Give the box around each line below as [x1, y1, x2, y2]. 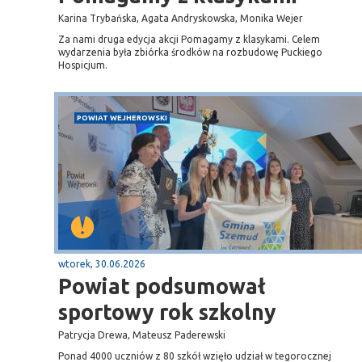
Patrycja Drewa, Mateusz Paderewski [58, 330, 225, 340]
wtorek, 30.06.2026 [58, 259, 145, 269]
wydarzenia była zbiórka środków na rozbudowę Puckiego [58, 47, 322, 57]
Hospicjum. [58, 60, 107, 70]
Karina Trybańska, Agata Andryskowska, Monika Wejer [58, 13, 303, 23]
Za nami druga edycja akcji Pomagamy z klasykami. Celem [58, 34, 320, 44]
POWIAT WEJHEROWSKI [77, 113, 167, 122]
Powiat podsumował [58, 274, 266, 298]
